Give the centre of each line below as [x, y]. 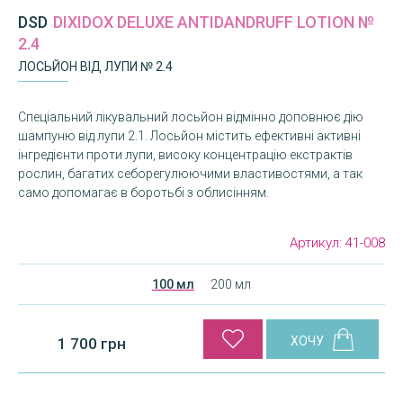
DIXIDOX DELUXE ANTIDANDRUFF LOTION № [214, 22]
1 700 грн [91, 343]
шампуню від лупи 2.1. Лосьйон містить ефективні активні [189, 136]
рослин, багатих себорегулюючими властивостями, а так [190, 174]
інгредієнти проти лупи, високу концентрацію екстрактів [185, 155]
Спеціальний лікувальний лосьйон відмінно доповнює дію [191, 117]
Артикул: [318, 243]
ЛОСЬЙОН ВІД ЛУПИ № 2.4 [95, 67]
